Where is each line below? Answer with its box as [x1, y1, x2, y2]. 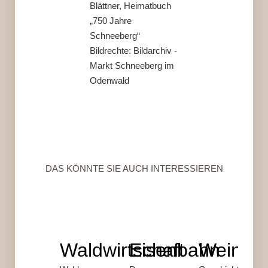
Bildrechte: [90, 45, 133, 56]
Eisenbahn [129, 239, 220, 261]
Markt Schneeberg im [90, 60, 174, 71]
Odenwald [90, 75, 129, 86]
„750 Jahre [90, 15, 132, 26]
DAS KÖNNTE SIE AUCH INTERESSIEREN [45, 163, 223, 173]
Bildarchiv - [133, 45, 177, 56]
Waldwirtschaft [60, 239, 184, 261]
